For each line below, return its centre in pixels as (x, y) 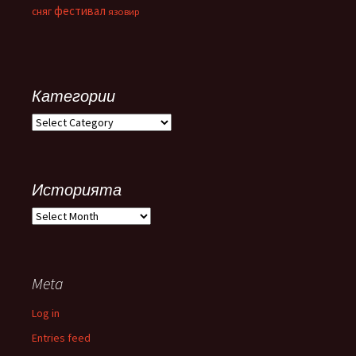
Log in (46, 313)
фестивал (80, 11)
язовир (124, 12)
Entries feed (61, 338)
